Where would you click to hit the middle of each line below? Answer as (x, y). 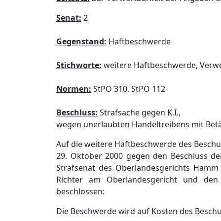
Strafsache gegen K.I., (139, 112)
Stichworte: (79, 65)
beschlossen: (80, 191)
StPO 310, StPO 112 (128, 89)
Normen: (74, 89)
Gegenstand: (81, 41)
